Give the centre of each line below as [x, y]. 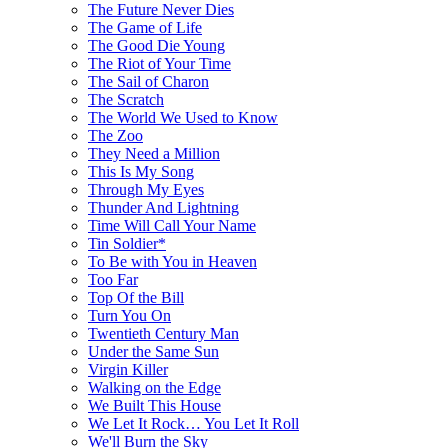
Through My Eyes [146, 189]
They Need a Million [154, 153]
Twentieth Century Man [163, 333]
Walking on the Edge [154, 387]
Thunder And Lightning [163, 207]
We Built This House [154, 405]
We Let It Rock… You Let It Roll [193, 423]
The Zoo [115, 135]
